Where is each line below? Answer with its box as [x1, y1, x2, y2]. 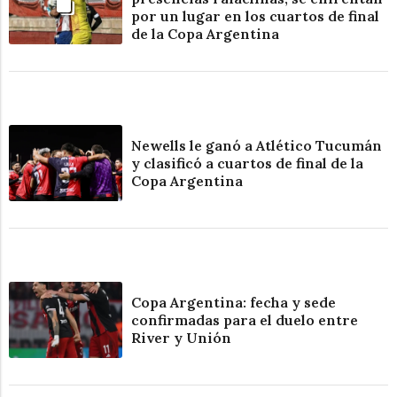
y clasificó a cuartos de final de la [131, 154, 364, 173]
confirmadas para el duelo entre [131, 310, 359, 329]
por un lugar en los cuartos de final [131, 6, 380, 25]
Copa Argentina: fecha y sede [131, 292, 337, 311]
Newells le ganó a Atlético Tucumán [131, 136, 383, 155]
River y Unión [131, 328, 232, 346]
